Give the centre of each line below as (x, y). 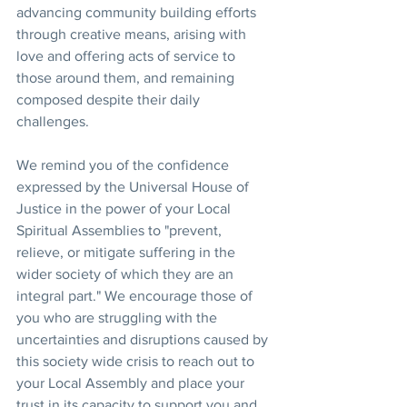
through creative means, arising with (133, 34)
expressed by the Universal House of (134, 187)
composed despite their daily (110, 99)
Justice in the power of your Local (125, 208)
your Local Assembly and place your (132, 383)
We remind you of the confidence (124, 165)
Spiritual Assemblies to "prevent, (121, 230)
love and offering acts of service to (128, 56)
